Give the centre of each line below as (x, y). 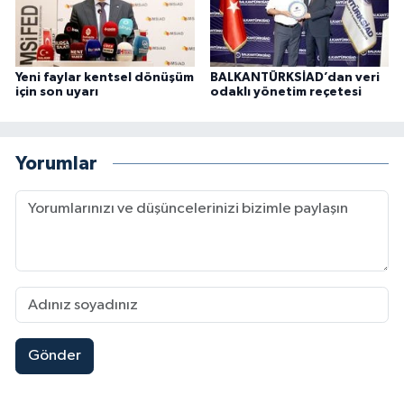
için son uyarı (57, 92)
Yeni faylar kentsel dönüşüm (105, 77)
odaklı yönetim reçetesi (285, 92)
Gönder (54, 356)
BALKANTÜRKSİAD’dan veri (294, 77)
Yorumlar (56, 164)
